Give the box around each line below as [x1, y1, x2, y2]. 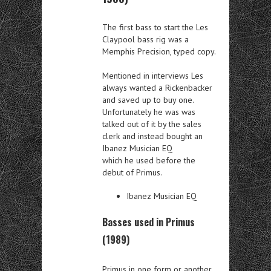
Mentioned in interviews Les [102, 70, 203, 81]
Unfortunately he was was [102, 106, 195, 117]
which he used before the [102, 154, 195, 166]
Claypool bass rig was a [102, 33, 189, 45]
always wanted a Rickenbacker [102, 82, 212, 93]
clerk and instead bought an [102, 130, 203, 142]
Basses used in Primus [102, 214, 195, 229]
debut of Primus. [102, 166, 162, 178]
